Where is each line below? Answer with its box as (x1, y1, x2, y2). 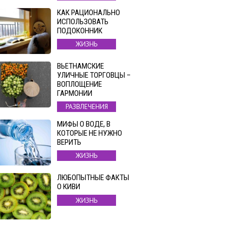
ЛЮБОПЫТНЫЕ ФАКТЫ (57, 173, 129, 183)
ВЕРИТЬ (57, 138, 81, 147)
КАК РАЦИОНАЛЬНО (57, 8, 120, 17)
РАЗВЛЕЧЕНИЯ (65, 102, 108, 111)
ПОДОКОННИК (57, 26, 102, 35)
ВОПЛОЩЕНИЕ (57, 79, 102, 89)
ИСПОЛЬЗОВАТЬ (57, 17, 108, 26)
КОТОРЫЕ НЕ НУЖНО (57, 129, 122, 138)
